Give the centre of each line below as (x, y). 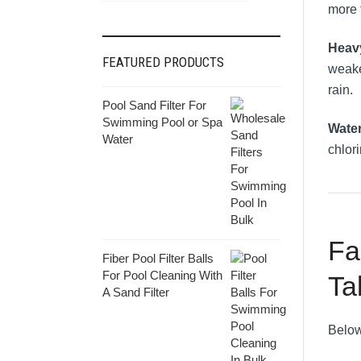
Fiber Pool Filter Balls (158, 258)
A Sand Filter (136, 292)
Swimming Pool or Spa (162, 122)
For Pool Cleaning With (162, 275)
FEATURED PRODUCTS (163, 62)
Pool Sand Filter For (154, 105)
